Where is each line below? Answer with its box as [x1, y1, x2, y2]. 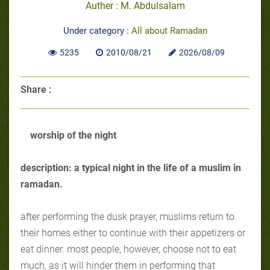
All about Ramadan [131, 25, 207, 36]
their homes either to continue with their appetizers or [20, 227, 245, 239]
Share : [20, 83, 51, 95]
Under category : [63, 25, 131, 36]
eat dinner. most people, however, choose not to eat [20, 243, 236, 255]
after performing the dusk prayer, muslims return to [20, 210, 234, 222]
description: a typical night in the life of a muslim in [20, 162, 241, 174]
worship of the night [30, 129, 116, 141]
